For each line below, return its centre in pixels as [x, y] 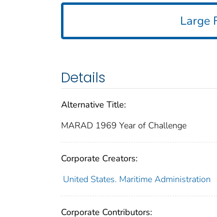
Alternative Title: [93, 104]
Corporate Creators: [99, 158]
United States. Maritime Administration [137, 179]
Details [83, 77]
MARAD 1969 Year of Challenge [124, 125]
